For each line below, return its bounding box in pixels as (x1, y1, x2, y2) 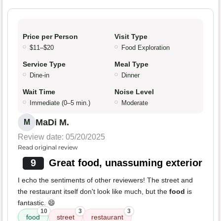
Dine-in (30, 72, 49, 79)
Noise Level (114, 88, 154, 96)
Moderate (121, 99, 148, 107)
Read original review (18, 144, 78, 151)
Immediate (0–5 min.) (30, 99, 90, 107)
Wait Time (23, 88, 55, 96)
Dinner (121, 72, 140, 79)
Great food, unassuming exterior (48, 157, 202, 169)
